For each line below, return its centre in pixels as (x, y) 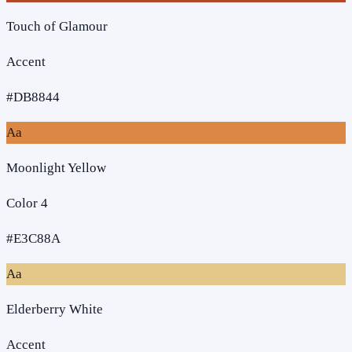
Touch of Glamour (57, 26)
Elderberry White (55, 309)
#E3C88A (33, 238)
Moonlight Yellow (56, 167)
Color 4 (27, 203)
